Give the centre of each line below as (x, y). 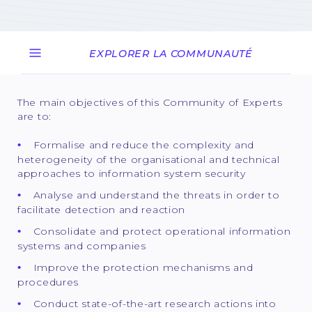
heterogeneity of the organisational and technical (149, 159)
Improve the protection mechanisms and (143, 267)
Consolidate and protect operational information (162, 231)
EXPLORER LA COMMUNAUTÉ (171, 54)
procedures (48, 282)
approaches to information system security (132, 173)
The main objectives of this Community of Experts (150, 102)
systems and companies (82, 245)
